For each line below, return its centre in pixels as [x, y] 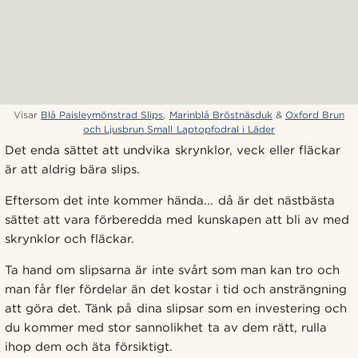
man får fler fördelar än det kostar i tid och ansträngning [176, 289]
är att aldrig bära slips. [73, 169]
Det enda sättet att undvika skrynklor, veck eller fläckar [173, 150]
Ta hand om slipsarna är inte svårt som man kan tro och [173, 270]
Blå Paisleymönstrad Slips [102, 114]
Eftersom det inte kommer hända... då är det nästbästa [170, 200]
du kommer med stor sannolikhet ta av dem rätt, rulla [166, 327]
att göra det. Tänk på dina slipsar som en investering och [176, 308]
